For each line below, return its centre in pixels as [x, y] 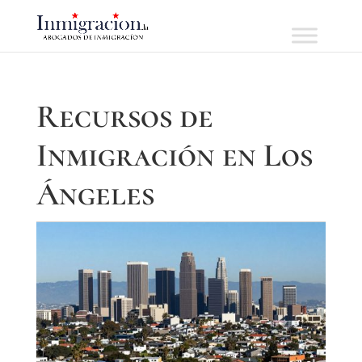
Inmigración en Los [174, 155]
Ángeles [95, 194]
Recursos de [124, 116]
